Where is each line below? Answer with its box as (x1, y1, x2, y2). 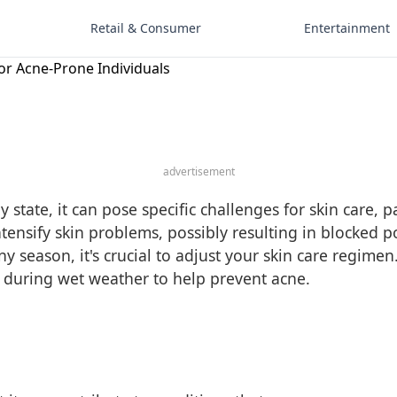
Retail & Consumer (90, 19, 201, 36)
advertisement (162, 164, 235, 179)
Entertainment (303, 19, 390, 36)
